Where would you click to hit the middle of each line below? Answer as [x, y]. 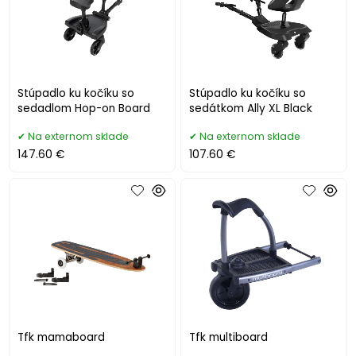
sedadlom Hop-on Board [84, 109]
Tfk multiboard [229, 337]
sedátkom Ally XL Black [251, 109]
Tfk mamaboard [62, 337]
